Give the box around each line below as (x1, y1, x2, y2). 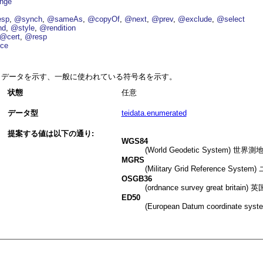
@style (11, 23, 35, 33)
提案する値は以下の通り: (7, 129, 94, 139)
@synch (14, 15, 43, 24)
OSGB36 (121, 174, 152, 183)
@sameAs (47, 15, 83, 24)
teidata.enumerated (121, 109, 187, 118)
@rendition (39, 23, 76, 33)
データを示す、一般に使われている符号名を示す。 (1, 72, 177, 82)
